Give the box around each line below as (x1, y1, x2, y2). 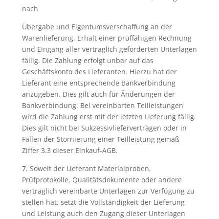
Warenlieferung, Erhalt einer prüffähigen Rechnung (22, 33, 192, 43)
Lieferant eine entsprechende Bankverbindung (22, 78, 175, 88)
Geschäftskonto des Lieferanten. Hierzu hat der (22, 67, 177, 76)
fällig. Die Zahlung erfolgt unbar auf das (22, 56, 153, 65)
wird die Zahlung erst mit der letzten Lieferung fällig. (22, 112, 196, 121)
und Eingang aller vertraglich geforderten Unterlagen (22, 44, 197, 54)
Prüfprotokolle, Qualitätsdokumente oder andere (22, 175, 182, 184)
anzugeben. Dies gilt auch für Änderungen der (22, 89, 175, 99)
